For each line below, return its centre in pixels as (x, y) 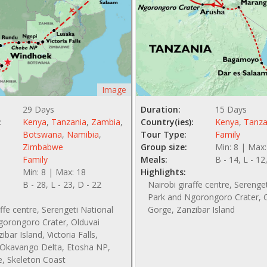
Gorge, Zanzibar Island (192, 210)
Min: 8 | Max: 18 (54, 172)
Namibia (83, 135)
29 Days (38, 110)
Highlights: (164, 172)
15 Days (231, 110)
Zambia (105, 122)
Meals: (154, 160)
